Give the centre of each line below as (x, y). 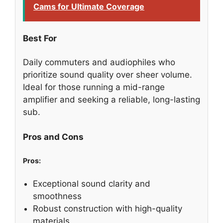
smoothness (57, 196)
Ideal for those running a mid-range (94, 87)
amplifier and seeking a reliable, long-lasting (111, 99)
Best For (40, 39)
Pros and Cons (53, 137)
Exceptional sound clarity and (92, 183)
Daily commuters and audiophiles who (99, 62)
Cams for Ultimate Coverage (89, 6)
